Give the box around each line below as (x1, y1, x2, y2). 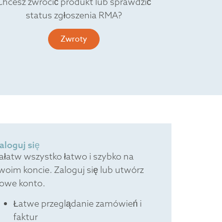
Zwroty (60, 33, 88, 46)
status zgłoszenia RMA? (26, 9, 122, 21)
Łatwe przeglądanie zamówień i (13, 198, 142, 210)
